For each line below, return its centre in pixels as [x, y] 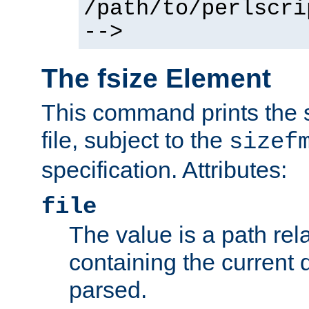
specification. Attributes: [164, 169]
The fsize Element [156, 79]
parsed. [108, 289]
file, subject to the [135, 140]
